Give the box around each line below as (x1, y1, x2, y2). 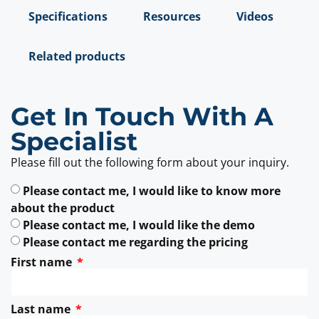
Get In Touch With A (11, 100, 273, 132)
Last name (11, 301, 73, 318)
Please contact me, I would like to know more (23, 183, 281, 199)
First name (11, 254, 75, 271)
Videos (236, 8, 273, 24)
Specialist (11, 125, 137, 157)
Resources (143, 8, 201, 24)
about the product (11, 200, 115, 216)
